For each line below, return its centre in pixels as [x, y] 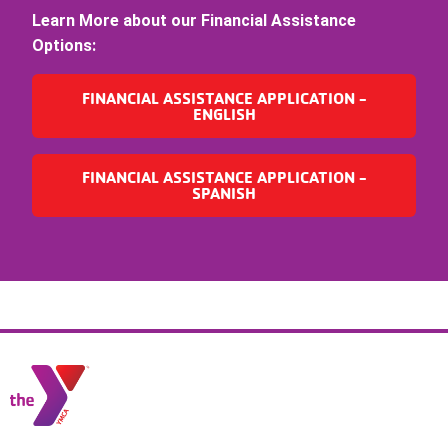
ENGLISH [224, 114]
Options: [63, 46]
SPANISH [224, 193]
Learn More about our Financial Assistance [193, 21]
